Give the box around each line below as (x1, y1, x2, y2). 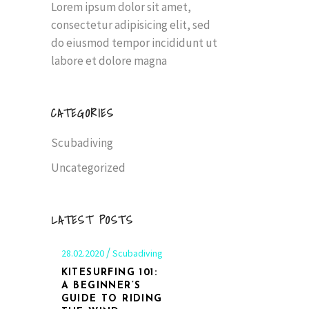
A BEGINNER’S (61, 280, 141, 291)
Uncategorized (50, 159, 126, 175)
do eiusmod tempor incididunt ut (50, 34, 217, 50)
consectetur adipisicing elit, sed (50, 17, 210, 32)
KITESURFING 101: (61, 267, 157, 278)
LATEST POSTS (50, 210, 134, 229)
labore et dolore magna (50, 52, 167, 68)
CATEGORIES (50, 103, 114, 122)
